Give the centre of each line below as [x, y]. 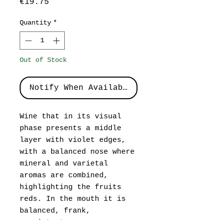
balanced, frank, [55, 211]
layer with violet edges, [73, 140]
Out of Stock [43, 60]
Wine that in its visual [70, 117]
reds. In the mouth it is [73, 199]
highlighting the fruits [70, 187]
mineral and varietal [64, 164]
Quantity [35, 23]
